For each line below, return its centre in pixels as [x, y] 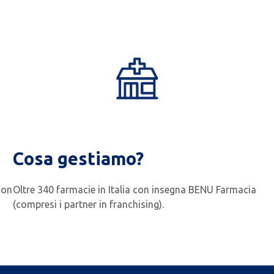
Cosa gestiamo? [79, 159]
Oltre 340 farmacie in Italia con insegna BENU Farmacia [135, 190]
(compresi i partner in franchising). [89, 205]
